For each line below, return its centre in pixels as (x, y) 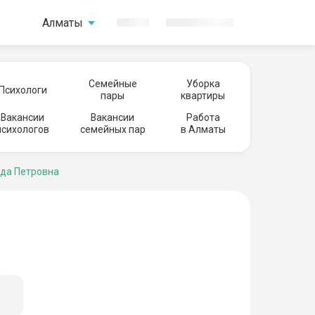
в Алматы (203, 129)
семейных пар (112, 129)
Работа (203, 117)
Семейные (112, 84)
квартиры (203, 96)
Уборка (203, 84)
